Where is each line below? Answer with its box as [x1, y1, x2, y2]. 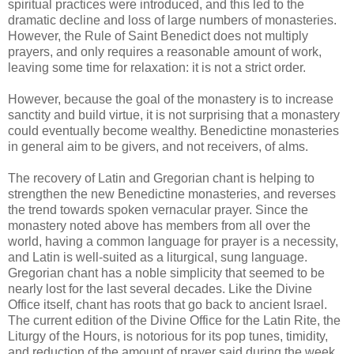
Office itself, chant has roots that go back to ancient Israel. [8, 297, 327, 311]
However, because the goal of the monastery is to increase [8, 92, 333, 106]
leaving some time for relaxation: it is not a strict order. [8, 60, 306, 74]
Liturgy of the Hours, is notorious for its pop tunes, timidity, [8, 329, 328, 343]
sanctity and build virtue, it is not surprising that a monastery [8, 107, 340, 122]
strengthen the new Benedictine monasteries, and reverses [8, 186, 336, 201]
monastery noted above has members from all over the [8, 218, 311, 232]
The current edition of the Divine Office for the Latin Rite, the [8, 313, 341, 327]
